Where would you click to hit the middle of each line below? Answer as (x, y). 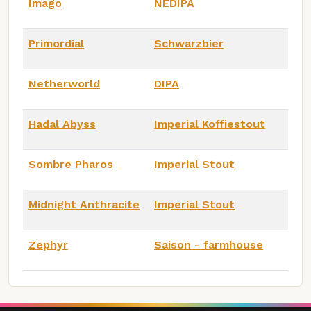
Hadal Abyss (62, 124)
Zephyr (48, 244)
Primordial (56, 43)
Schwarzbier (189, 43)
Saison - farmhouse (209, 244)
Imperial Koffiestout (210, 124)
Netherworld (64, 83)
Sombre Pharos (71, 164)
